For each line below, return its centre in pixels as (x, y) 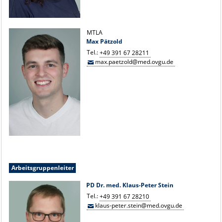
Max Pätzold (105, 41)
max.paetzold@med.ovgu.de (134, 61)
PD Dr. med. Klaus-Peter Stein (130, 185)
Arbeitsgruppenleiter (42, 167)
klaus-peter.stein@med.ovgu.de (139, 205)
